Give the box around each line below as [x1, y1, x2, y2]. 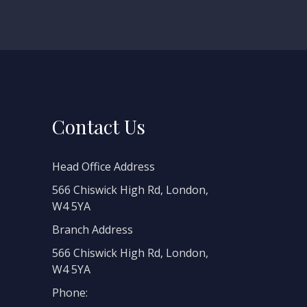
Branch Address [52, 222, 133, 237]
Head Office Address [52, 159, 155, 174]
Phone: [52, 285, 88, 300]
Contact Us [52, 114, 145, 139]
